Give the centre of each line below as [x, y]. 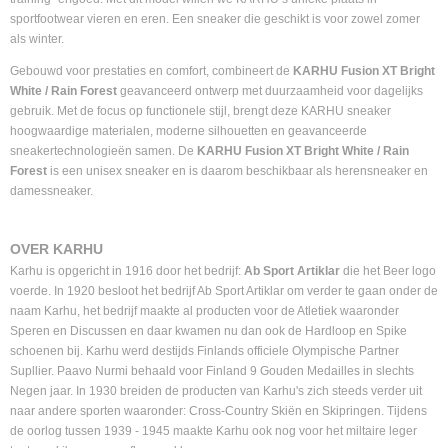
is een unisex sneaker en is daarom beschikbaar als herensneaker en [237, 171]
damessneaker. [51, 191]
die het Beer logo [388, 271]
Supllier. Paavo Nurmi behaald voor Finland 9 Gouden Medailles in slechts [212, 371]
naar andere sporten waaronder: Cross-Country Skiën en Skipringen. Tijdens [218, 411]
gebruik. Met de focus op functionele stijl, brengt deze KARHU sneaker [200, 111]
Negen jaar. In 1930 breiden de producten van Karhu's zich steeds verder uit [216, 391]
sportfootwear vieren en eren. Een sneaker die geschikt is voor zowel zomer [215, 19]
